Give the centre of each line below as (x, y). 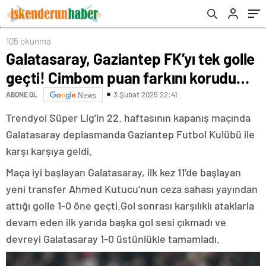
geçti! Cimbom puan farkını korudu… (128, 77)
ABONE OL (22, 95)
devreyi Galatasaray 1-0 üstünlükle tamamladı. (113, 238)
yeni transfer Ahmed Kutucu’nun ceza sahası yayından (132, 189)
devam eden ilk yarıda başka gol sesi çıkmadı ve (116, 222)
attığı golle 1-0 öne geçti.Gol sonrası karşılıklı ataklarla (130, 205)
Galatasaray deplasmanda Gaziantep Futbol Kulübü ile (130, 134)
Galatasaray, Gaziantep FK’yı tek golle (131, 58)
